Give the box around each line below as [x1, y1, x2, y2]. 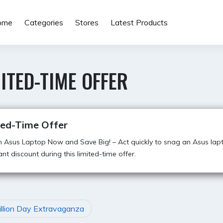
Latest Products [110, 17, 168, 27]
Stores [75, 17, 99, 27]
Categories [24, 17, 63, 27]
